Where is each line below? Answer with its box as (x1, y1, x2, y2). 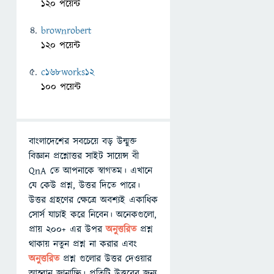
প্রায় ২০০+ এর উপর (29, 223, 106, 236)
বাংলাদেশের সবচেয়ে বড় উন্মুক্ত (29, 135, 136, 148)
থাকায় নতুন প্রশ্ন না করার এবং (29, 237, 137, 251)
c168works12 (41, 65, 94, 79)
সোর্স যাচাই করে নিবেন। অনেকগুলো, (29, 208, 157, 221)
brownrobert (41, 24, 92, 37)
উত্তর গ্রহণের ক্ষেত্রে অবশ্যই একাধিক (29, 193, 158, 207)
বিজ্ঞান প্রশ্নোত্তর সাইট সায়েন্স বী (29, 149, 139, 163)
